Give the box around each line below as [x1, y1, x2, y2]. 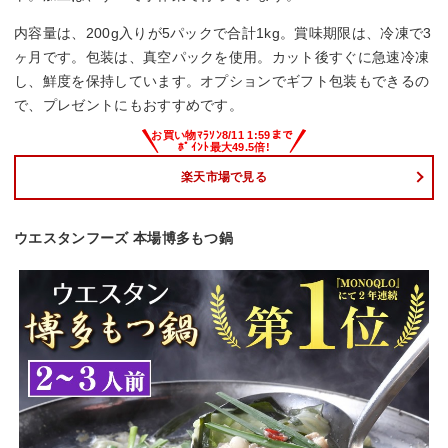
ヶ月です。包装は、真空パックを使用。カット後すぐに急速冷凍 [14, 48, 430, 65]
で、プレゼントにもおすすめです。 [14, 96, 244, 113]
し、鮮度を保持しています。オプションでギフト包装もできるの [14, 72, 430, 89]
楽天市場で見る [180, 170, 268, 185]
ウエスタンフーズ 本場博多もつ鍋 [14, 229, 234, 246]
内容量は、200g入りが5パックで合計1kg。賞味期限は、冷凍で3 [14, 24, 432, 41]
